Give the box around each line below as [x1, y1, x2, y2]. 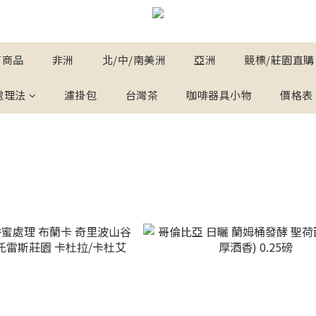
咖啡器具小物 [186, 87, 252, 102]
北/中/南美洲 [102, 52, 166, 67]
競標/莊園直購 [244, 52, 315, 67]
